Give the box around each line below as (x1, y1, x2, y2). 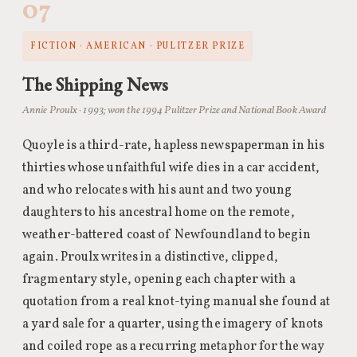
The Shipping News (22, 73, 168, 96)
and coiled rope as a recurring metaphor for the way (22, 338, 325, 355)
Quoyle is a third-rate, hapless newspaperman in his (22, 137, 325, 155)
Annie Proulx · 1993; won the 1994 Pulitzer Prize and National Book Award (22, 103, 327, 118)
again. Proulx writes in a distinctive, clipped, (22, 249, 278, 266)
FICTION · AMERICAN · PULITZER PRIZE (30, 40, 245, 53)
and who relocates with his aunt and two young (22, 182, 292, 199)
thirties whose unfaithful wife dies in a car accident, (22, 159, 320, 177)
